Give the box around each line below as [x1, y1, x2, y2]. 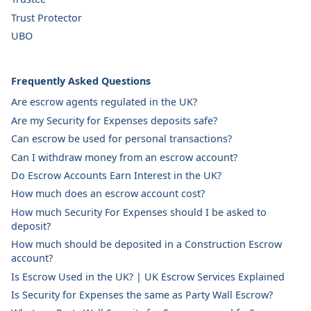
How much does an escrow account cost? [11, 187, 205, 201]
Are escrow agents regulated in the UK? [11, 95, 197, 109]
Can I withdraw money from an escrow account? [11, 150, 237, 164]
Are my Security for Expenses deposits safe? [11, 113, 217, 127]
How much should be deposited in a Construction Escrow [11, 237, 282, 251]
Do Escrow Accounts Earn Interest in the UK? [11, 168, 221, 182]
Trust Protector [11, 10, 82, 24]
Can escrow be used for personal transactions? [11, 132, 232, 146]
